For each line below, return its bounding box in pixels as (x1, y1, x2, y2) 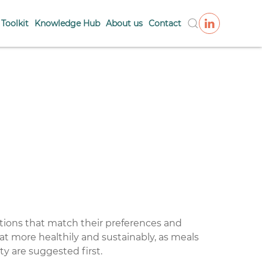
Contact (149, 18, 181, 29)
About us (106, 18, 143, 29)
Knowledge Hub (35, 18, 100, 29)
